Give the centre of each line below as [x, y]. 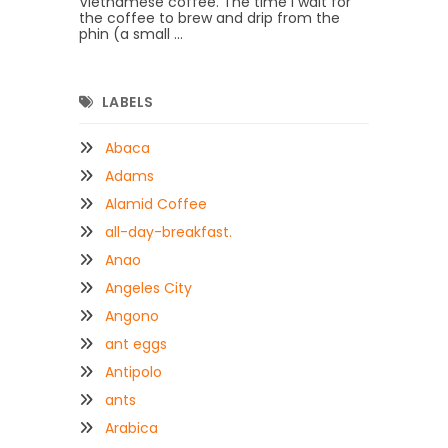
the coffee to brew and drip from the [209, 18]
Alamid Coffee [156, 203]
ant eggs [136, 343]
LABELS [127, 101]
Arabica [131, 427]
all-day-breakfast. [168, 231]
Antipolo [133, 371]
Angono [132, 315]
